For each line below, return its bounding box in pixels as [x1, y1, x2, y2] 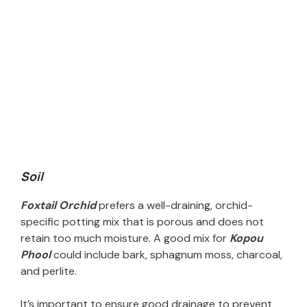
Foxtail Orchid [21, 197, 96, 212]
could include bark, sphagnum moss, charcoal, [53, 247, 282, 262]
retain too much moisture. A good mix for [21, 230, 230, 245]
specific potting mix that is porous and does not [21, 214, 264, 229]
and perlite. [21, 263, 77, 278]
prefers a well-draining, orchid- [96, 197, 253, 212]
